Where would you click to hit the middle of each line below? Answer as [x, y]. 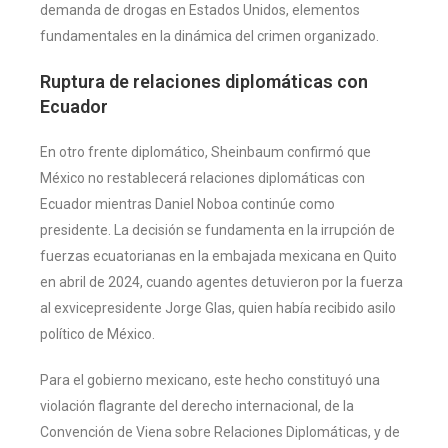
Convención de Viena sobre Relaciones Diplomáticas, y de [220, 431]
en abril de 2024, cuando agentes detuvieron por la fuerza [221, 281]
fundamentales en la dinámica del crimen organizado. [209, 35]
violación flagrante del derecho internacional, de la [197, 405]
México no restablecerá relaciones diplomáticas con [202, 177]
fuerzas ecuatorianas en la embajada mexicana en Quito [218, 255]
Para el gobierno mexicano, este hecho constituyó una [210, 379]
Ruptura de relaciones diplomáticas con [204, 81]
